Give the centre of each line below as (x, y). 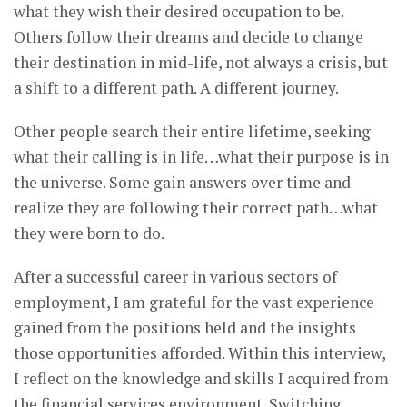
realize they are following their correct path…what (196, 208)
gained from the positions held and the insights (185, 328)
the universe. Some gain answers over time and (182, 183)
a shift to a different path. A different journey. (176, 88)
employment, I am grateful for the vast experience (194, 303)
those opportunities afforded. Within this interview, (199, 353)
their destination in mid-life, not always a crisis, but (201, 63)
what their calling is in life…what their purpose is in (201, 157)
